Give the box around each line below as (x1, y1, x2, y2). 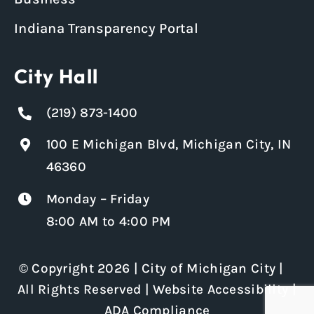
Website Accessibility (153, 282, 289, 298)
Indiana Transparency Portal (13, 20, 199, 36)
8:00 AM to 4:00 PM (46, 213, 171, 229)
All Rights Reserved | (18, 282, 153, 298)
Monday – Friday (46, 191, 149, 207)
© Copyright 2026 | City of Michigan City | (18, 261, 296, 277)
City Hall (13, 63, 99, 88)
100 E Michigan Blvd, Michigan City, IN (46, 137, 292, 153)
